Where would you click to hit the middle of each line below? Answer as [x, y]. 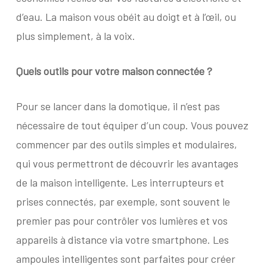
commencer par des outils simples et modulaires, [126, 144]
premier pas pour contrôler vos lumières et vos [122, 221]
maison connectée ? [167, 71]
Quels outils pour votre [69, 71]
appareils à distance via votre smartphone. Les [122, 240]
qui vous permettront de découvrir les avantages [127, 163]
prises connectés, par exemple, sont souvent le [123, 201]
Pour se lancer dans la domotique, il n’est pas [118, 106]
